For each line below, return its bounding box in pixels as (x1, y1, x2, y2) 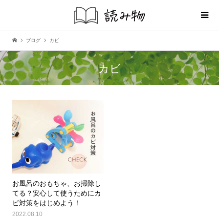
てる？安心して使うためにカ (12, 188, 101, 198)
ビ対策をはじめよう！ (12, 198, 81, 208)
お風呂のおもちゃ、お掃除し (12, 178, 101, 188)
